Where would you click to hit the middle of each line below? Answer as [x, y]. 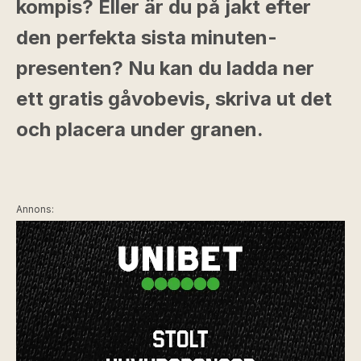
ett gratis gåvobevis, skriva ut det [174, 99]
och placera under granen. [140, 129]
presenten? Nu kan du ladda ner [165, 68]
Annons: [35, 209]
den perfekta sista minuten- [147, 37]
